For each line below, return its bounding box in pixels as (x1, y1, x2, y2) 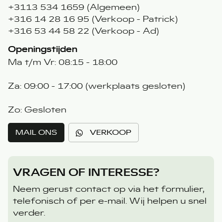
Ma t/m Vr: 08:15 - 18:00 (8, 57, 118, 67)
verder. (13, 208, 46, 218)
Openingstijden (8, 44, 78, 55)
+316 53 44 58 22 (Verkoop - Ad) (8, 26, 160, 36)
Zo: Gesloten (8, 105, 67, 115)
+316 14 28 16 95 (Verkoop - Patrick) (8, 14, 178, 24)
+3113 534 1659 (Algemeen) (8, 2, 140, 12)
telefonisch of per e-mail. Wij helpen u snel (13, 196, 207, 206)
